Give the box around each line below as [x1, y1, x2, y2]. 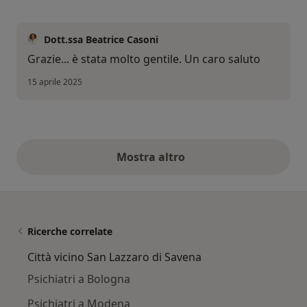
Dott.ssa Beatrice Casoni [44, 32, 158, 46]
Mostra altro [116, 149, 191, 164]
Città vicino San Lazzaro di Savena [27, 249, 201, 265]
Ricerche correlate [27, 224, 112, 238]
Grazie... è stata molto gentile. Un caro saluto [27, 51, 260, 66]
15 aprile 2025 [27, 75, 82, 88]
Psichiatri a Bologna [27, 271, 130, 286]
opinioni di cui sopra [152, 156, 265, 172]
